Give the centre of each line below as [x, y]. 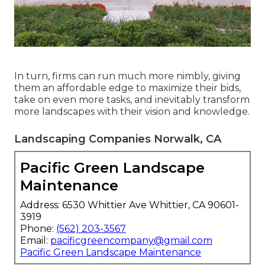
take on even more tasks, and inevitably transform [132, 100]
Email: [35, 241]
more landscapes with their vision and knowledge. [132, 112]
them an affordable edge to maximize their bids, [127, 88]
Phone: [38, 229]
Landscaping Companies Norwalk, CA [118, 139]
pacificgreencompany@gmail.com [131, 241]
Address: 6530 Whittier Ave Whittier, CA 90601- [130, 205]
